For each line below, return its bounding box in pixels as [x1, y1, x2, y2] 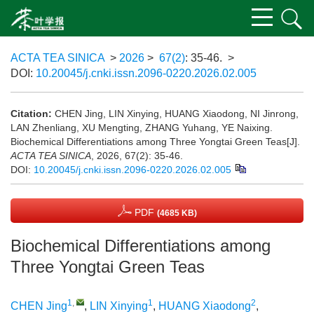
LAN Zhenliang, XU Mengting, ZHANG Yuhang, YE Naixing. [11, 122, 273, 133]
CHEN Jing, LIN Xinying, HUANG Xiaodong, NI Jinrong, [55, 108, 299, 119]
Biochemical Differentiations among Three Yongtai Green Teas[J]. [11, 136, 300, 147]
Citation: [11, 108, 52, 119]
